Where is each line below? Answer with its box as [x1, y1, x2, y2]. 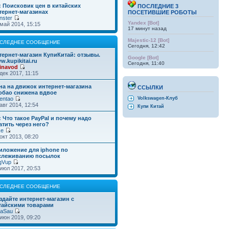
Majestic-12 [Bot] [128, 37, 169, 43]
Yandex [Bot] [128, 19, 159, 26]
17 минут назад [128, 25, 167, 31]
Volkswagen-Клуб [138, 96, 178, 101]
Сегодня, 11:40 [128, 60, 165, 66]
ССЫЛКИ [136, 84, 163, 90]
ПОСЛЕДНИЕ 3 [136, 3, 178, 10]
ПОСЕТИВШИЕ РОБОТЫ [128, 9, 197, 16]
